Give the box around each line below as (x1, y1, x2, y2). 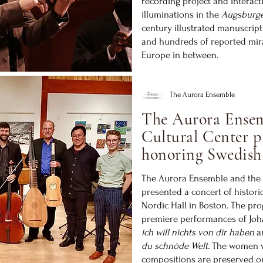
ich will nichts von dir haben (141, 227, 257, 238)
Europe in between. (141, 49, 221, 60)
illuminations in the (141, 9, 221, 20)
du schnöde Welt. (141, 240, 212, 251)
